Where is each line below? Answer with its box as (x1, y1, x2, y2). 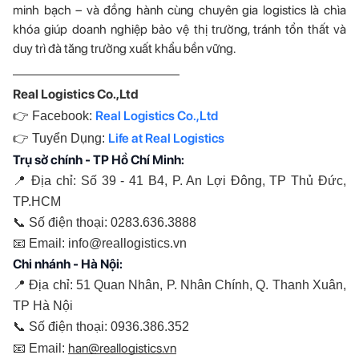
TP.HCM (13, 194, 61, 208)
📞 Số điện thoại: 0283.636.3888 (13, 215, 196, 229)
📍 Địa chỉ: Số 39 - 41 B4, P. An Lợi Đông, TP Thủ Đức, (13, 173, 346, 188)
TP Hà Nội (13, 298, 73, 313)
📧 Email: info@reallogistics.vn (13, 236, 187, 250)
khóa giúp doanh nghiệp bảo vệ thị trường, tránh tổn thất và (13, 21, 346, 37)
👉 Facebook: (13, 108, 92, 123)
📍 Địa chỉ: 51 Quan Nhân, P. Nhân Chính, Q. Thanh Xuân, (13, 277, 346, 292)
